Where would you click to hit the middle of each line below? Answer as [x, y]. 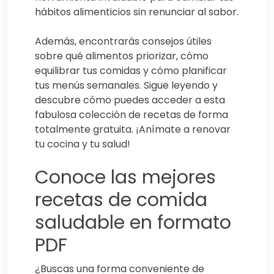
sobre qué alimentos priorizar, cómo [122, 56]
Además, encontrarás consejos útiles [123, 42]
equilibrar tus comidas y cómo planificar [131, 71]
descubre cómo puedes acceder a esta [130, 100]
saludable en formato [133, 223]
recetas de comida [121, 200]
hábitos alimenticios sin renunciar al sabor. [137, 12]
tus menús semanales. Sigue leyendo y [126, 86]
